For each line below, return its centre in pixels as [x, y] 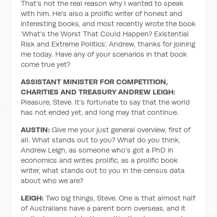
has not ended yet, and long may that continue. [100, 112]
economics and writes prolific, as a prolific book [100, 160]
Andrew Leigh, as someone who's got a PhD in [97, 150]
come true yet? [46, 64]
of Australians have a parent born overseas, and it [103, 208]
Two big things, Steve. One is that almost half [121, 198]
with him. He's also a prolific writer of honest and [102, 13]
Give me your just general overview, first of [121, 130]
